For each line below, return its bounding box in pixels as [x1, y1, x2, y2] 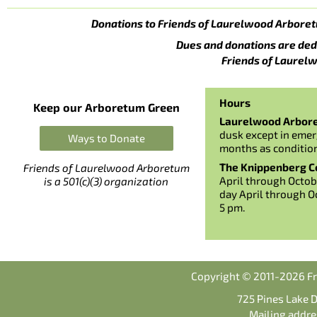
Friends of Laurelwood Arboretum [23, 161, 190, 174]
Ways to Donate [67, 131, 145, 144]
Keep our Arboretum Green [33, 100, 180, 114]
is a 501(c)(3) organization [44, 174, 168, 188]
